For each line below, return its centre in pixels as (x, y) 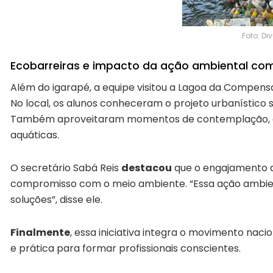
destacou (147, 168)
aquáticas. (35, 135)
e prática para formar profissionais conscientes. (126, 249)
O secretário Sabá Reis (66, 168)
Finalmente (40, 233)
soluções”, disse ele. (56, 200)
